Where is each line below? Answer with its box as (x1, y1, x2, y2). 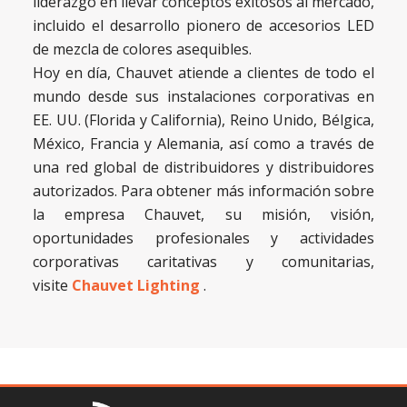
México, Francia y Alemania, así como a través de (33, 133, 374, 154)
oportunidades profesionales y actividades (33, 227, 374, 248)
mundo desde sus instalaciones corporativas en (33, 85, 374, 106)
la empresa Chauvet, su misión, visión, (33, 203, 374, 224)
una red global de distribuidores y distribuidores (33, 156, 374, 177)
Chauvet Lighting (72, 274, 200, 295)
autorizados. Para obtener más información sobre (33, 180, 374, 201)
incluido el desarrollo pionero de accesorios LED (33, 15, 374, 35)
